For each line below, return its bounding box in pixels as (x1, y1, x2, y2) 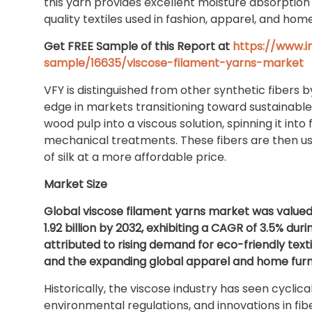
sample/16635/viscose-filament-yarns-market (44, 55, 304, 71)
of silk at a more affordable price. (44, 149, 226, 165)
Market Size (44, 176, 107, 192)
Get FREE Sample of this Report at (44, 38, 230, 54)
